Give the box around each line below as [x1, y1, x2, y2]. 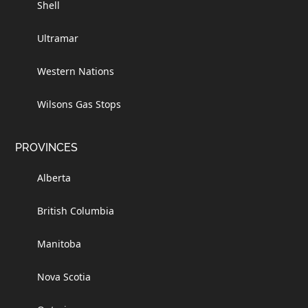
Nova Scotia [37, 269, 91, 283]
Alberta [37, 170, 71, 184]
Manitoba [37, 236, 82, 250]
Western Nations [37, 64, 115, 78]
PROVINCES [15, 140, 78, 154]
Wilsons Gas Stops [37, 97, 122, 111]
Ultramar [37, 31, 79, 45]
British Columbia [37, 203, 115, 217]
